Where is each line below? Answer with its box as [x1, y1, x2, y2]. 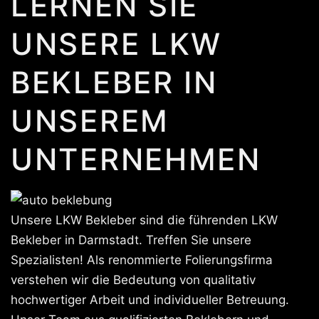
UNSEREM [11, 103, 169, 139]
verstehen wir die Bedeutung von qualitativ [11, 273, 256, 287]
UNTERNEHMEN [11, 141, 261, 177]
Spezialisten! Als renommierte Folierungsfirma [11, 253, 273, 267]
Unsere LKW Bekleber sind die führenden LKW [11, 213, 278, 227]
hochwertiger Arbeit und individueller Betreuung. [11, 293, 289, 307]
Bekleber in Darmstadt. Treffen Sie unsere [11, 233, 251, 247]
